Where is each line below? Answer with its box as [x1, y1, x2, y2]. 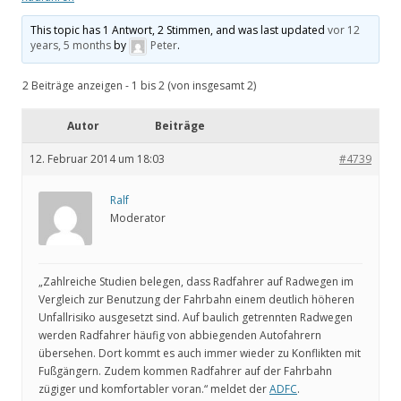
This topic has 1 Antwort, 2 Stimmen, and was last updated [30, 22, 328, 38]
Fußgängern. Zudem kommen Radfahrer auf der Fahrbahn [38, 363, 332, 380]
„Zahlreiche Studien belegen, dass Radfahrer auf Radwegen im [38, 274, 354, 290]
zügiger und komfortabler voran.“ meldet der [38, 381, 269, 397]
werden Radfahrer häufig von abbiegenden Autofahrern [38, 328, 321, 344]
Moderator [110, 210, 166, 226]
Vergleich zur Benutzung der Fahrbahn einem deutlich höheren [38, 292, 354, 308]
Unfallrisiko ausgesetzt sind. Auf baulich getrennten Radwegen [38, 310, 353, 326]
